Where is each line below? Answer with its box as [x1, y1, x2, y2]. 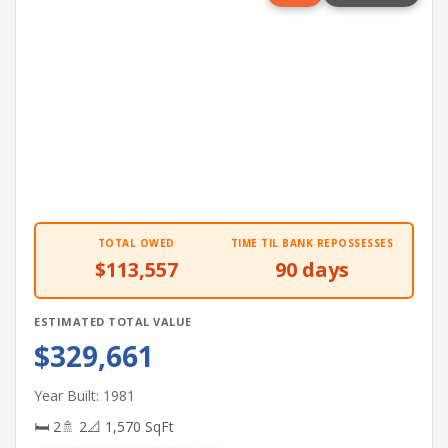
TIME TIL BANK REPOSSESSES [230, 236, 394, 250]
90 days [275, 256, 349, 283]
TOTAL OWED [97, 236, 175, 250]
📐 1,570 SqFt [87, 417, 174, 436]
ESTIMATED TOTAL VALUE [34, 314, 192, 329]
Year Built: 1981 [34, 386, 135, 405]
